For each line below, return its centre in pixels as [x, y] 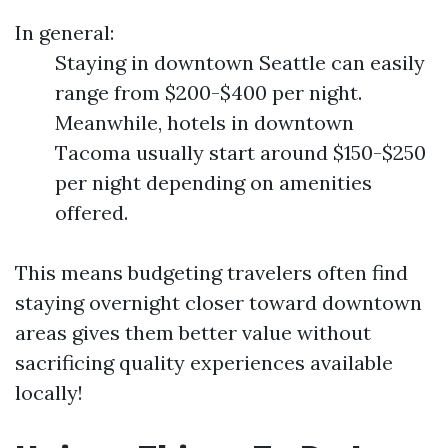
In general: [64, 33]
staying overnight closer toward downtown [218, 303]
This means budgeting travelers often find [211, 273]
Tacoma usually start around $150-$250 [240, 153]
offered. [91, 213]
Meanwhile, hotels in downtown [204, 123]
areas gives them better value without [193, 333]
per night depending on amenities [213, 183]
